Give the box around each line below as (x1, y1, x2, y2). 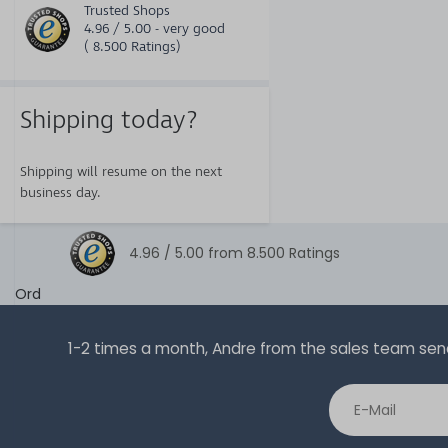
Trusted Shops (84, 2, 170, 19)
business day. (20, 184, 101, 201)
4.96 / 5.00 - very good (84, 20, 225, 37)
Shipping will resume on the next (20, 163, 222, 180)
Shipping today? (20, 105, 198, 135)
